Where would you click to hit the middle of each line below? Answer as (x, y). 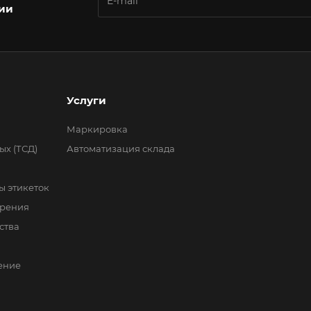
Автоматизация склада (121, 149)
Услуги (86, 100)
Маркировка (97, 129)
